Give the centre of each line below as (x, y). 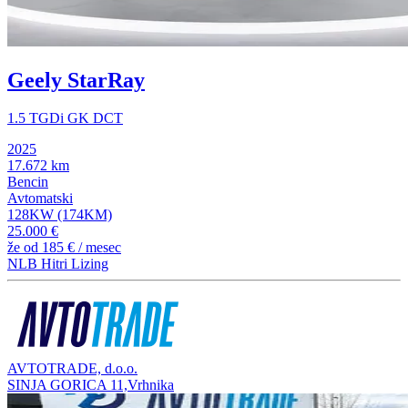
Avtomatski (40, 199)
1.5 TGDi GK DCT (65, 118)
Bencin (28, 182)
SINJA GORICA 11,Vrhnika (91, 384)
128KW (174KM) (60, 215)
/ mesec (98, 248)
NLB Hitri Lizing (58, 264)
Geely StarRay (76, 80)
